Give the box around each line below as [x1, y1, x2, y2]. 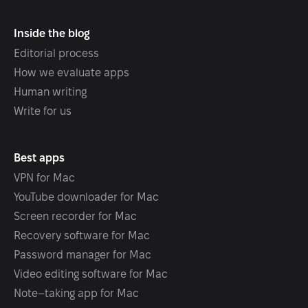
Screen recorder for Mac [14, 210, 137, 222]
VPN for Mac [14, 172, 75, 184]
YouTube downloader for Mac [14, 191, 159, 203]
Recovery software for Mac [14, 230, 150, 241]
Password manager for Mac [14, 249, 151, 261]
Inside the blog [14, 27, 90, 39]
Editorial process [14, 47, 99, 59]
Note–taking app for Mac [14, 287, 139, 299]
